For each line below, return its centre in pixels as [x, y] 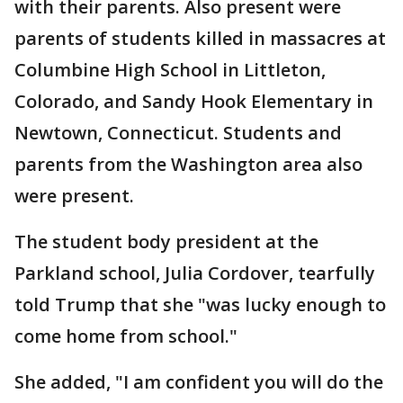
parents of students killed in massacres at [200, 38]
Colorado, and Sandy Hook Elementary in [194, 101]
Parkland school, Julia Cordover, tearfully [195, 273]
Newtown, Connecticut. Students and [178, 133]
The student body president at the [166, 242]
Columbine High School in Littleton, [170, 70]
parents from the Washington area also [188, 164]
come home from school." [126, 336]
